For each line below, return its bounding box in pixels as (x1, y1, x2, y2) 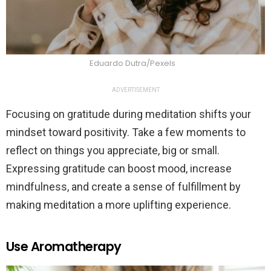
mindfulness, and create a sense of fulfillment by (6, 180, 241, 193)
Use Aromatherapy (6, 237, 122, 255)
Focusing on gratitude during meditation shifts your (6, 107, 251, 120)
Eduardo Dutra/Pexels (90, 57, 175, 69)
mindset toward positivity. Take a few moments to (6, 125, 246, 139)
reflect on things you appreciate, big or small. (6, 143, 220, 157)
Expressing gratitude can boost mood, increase (6, 162, 232, 175)
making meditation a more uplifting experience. (6, 198, 231, 211)
